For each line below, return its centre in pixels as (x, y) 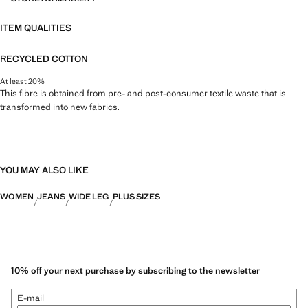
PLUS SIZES (136, 196)
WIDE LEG (89, 196)
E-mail (31, 298)
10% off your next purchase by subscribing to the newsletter (135, 271)
